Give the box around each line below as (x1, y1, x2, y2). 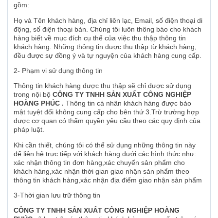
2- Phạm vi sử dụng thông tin (14, 67, 103, 75)
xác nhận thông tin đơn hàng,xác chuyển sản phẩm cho (14, 158, 185, 166)
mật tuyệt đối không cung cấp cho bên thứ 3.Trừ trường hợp (14, 108, 199, 116)
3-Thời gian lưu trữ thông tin (14, 191, 100, 200)
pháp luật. (14, 126, 44, 134)
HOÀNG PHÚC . (14, 99, 66, 108)
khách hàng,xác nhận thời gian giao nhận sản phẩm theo (14, 167, 189, 175)
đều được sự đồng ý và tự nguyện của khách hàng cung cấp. (14, 51, 201, 59)
